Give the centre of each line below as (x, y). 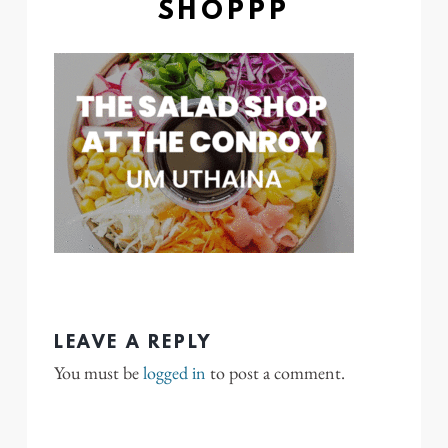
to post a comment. (275, 372)
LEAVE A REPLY (133, 343)
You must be (98, 372)
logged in (174, 372)
